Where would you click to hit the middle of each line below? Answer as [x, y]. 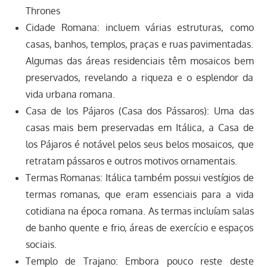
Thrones [43, 11]
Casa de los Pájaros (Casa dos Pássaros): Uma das [139, 111]
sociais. [41, 245]
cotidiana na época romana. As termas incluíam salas [139, 211]
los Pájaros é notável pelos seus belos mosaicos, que [139, 145]
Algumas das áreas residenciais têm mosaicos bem [139, 61]
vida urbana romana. [70, 94]
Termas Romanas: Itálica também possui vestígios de [139, 178]
